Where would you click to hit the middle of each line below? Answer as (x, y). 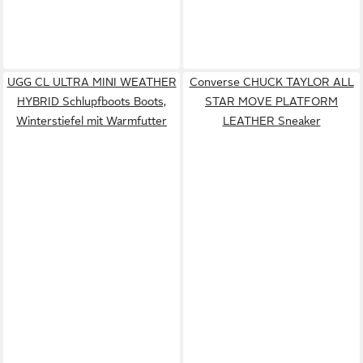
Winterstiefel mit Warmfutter (92, 120)
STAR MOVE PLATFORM (271, 101)
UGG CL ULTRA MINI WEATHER (92, 81)
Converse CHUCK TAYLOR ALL (271, 81)
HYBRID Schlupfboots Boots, (92, 101)
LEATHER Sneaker (271, 120)
